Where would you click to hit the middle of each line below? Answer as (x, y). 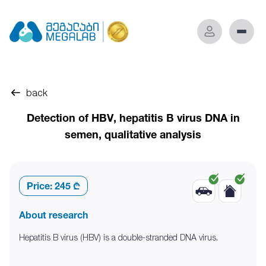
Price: (39, 186)
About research (53, 215)
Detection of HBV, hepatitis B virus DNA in (133, 118)
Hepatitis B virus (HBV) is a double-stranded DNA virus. (118, 237)
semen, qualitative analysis (133, 134)
